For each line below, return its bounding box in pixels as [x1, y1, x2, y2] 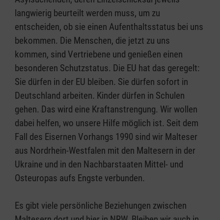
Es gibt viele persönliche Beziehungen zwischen [15, 199, 187, 211]
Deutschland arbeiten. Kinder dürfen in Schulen [15, 89, 185, 101]
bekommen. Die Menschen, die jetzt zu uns [15, 34, 170, 46]
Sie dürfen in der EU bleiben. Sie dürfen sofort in [15, 76, 188, 87]
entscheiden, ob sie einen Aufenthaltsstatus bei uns [15, 21, 203, 32]
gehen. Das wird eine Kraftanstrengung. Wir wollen [15, 103, 197, 115]
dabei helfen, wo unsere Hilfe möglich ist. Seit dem [15, 117, 198, 129]
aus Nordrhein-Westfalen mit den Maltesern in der [15, 144, 195, 156]
